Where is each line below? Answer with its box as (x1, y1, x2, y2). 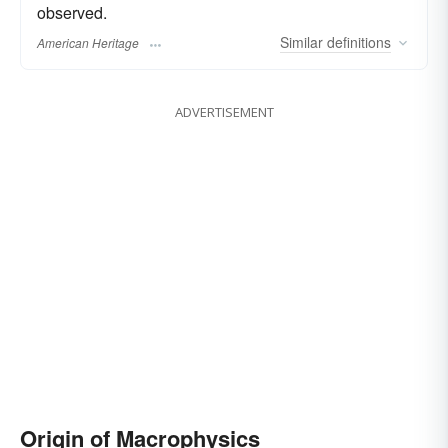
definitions (323, 32, 391, 53)
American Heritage (37, 34, 139, 52)
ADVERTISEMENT (174, 103, 274, 122)
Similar (280, 32, 323, 53)
